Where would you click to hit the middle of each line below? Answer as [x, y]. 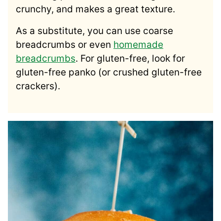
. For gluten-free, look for [130, 58]
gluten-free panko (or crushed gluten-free [109, 72]
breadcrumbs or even [65, 44]
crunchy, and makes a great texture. [95, 9]
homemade [138, 44]
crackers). [38, 86]
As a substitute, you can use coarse [94, 31]
